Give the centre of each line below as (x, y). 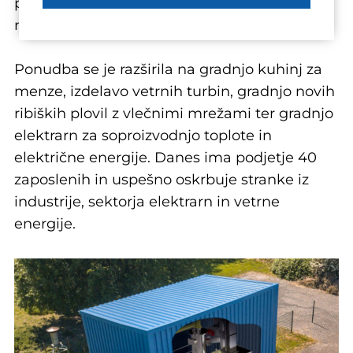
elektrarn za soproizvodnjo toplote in (143, 136)
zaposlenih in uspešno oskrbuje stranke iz (162, 180)
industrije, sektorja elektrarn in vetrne (147, 202)
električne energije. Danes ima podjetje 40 (165, 158)
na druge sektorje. (78, 25)
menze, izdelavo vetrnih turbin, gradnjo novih (175, 91)
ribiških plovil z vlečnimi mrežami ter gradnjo (174, 113)
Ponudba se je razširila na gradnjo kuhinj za (168, 69)
